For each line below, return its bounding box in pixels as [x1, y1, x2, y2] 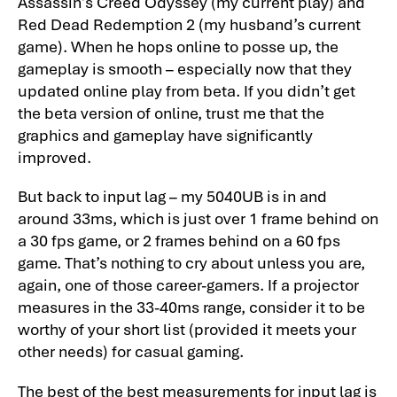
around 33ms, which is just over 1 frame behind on [18, 206, 378, 230]
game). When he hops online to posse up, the [18, 35, 339, 58]
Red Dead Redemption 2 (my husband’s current [18, 12, 361, 35]
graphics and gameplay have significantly [18, 123, 313, 146]
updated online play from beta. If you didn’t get [18, 79, 355, 102]
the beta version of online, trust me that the [18, 101, 324, 124]
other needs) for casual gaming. [18, 339, 244, 362]
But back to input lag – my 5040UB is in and [18, 184, 327, 207]
